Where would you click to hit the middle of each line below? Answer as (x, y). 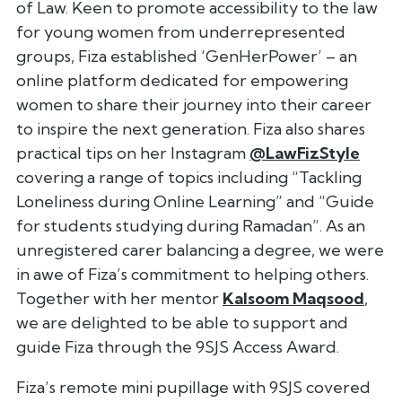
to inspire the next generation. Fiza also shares (191, 128)
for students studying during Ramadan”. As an (191, 225)
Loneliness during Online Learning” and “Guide (195, 201)
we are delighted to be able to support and (182, 322)
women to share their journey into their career (194, 104)
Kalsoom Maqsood (293, 298)
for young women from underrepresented (181, 31)
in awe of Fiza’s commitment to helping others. (192, 274)
